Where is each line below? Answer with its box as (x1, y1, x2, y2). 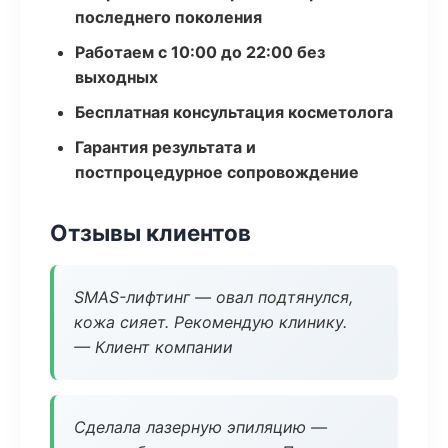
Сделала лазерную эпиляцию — (74, 417, 327, 437)
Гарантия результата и (75, 137, 256, 157)
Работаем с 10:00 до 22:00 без (75, 42, 325, 62)
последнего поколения (75, 7, 262, 27)
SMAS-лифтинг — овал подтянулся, (74, 287, 353, 307)
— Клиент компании (74, 337, 233, 357)
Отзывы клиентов (50, 219, 251, 246)
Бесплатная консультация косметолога (75, 102, 393, 122)
